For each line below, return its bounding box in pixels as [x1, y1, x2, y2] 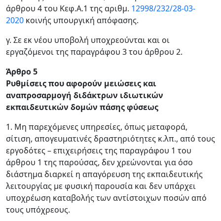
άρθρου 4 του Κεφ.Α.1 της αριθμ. [6, 3, 131, 14]
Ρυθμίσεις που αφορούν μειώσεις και [6, 78, 156, 89]
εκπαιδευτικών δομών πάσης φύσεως [6, 102, 158, 112]
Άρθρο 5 [6, 66, 37, 77]
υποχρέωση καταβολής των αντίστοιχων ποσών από [6, 192, 207, 203]
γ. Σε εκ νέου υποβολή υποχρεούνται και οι [6, 35, 170, 45]
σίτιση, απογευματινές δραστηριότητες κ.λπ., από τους [6, 133, 215, 144]
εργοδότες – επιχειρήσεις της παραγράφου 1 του [6, 145, 191, 156]
